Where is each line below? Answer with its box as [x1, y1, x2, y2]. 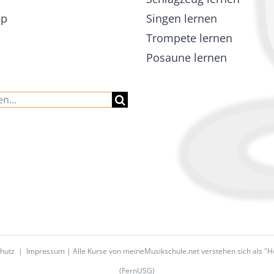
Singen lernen [146, 11, 217, 26]
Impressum [26, 246, 65, 257]
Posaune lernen [146, 50, 227, 65]
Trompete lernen [146, 31, 232, 46]
